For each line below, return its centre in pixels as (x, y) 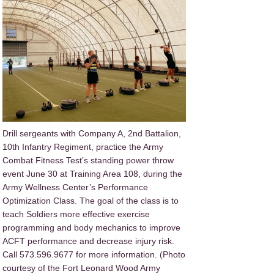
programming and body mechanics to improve (91, 227)
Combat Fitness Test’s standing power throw (88, 160)
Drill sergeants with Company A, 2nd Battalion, (92, 133)
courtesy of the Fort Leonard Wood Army (81, 268)
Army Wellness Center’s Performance (75, 187)
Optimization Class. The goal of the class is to (91, 200)
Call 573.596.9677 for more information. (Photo (94, 254)
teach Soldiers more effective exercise (76, 214)
